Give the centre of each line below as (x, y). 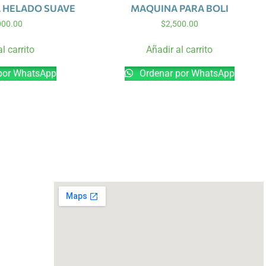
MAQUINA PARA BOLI (179, 8)
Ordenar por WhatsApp (186, 74)
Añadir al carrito (179, 50)
